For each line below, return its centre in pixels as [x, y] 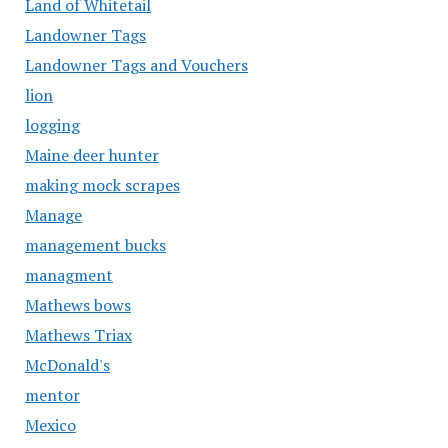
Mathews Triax [78, 335]
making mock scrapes [102, 185]
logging [52, 125]
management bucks [95, 245]
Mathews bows [77, 305]
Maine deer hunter [91, 155]
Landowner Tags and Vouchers [136, 65]
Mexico [50, 425]
